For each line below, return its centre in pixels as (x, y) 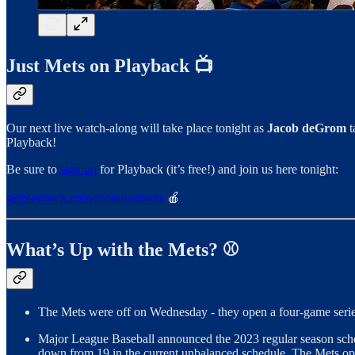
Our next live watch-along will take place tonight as (137, 128)
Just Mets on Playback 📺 (110, 66)
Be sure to (33, 170)
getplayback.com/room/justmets (85, 198)
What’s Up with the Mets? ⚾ (123, 250)
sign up (78, 170)
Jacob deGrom (307, 128)
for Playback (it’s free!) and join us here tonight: (218, 170)
